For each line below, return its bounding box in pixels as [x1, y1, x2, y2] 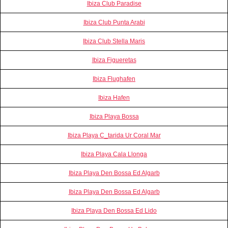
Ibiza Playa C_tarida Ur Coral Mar [67, 131, 161, 139]
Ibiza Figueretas [92, 56, 136, 64]
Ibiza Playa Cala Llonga [81, 150, 147, 158]
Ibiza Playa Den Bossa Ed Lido [71, 207, 157, 214]
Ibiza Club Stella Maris [83, 37, 145, 45]
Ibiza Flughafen [93, 75, 135, 82]
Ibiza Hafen [98, 94, 130, 101]
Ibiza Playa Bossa [89, 112, 139, 120]
